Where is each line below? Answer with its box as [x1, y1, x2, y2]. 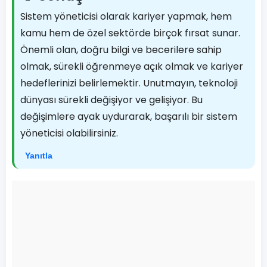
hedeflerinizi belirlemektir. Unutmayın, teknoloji [20, 76, 238, 90]
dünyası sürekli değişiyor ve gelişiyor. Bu [20, 93, 203, 107]
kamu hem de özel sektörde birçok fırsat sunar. [20, 26, 240, 40]
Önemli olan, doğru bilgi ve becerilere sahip [20, 43, 222, 57]
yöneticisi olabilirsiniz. [20, 126, 118, 140]
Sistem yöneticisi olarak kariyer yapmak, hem [20, 10, 232, 23]
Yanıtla [25, 151, 52, 160]
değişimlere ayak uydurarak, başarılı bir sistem [20, 110, 237, 123]
